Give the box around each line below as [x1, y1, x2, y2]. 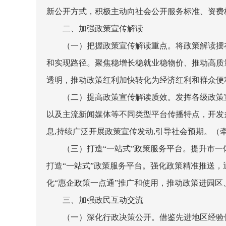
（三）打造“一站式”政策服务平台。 [63, 144, 191, 153]
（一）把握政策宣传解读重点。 [63, 41, 176, 50]
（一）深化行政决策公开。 [63, 213, 159, 221]
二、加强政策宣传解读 [63, 24, 143, 33]
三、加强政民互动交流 [63, 196, 143, 204]
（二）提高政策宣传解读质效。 [63, 93, 176, 101]
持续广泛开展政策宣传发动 [56, 127, 153, 136]
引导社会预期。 [155, 127, 212, 136]
